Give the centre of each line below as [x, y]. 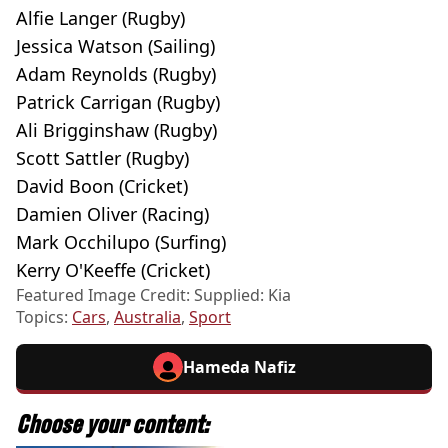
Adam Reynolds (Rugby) [116, 73]
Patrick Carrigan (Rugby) [118, 101]
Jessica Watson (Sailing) [115, 45]
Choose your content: [112, 423]
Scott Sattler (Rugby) [102, 157]
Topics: [44, 316]
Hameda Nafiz [239, 366]
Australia [147, 316]
